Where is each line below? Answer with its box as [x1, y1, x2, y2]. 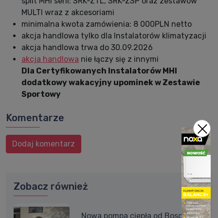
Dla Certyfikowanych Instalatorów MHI [21, 66, 177, 75]
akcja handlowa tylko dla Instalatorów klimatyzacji [21, 31, 206, 40]
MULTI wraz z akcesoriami [21, 7, 114, 17]
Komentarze [6, 111, 64, 124]
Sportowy [21, 89, 61, 99]
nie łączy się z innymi [79, 54, 159, 64]
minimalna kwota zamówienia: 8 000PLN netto [21, 19, 192, 29]
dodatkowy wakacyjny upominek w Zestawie [21, 77, 200, 87]
